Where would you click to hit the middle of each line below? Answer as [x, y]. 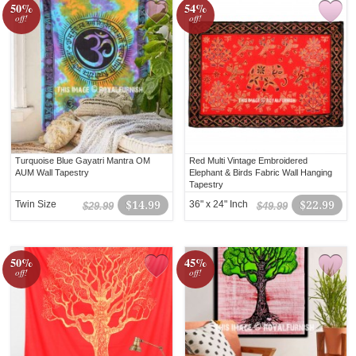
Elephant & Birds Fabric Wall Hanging [261, 173]
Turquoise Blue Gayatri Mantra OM [83, 161]
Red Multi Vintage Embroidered [249, 161]
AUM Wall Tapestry [52, 173]
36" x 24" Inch [219, 205]
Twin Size [36, 205]
